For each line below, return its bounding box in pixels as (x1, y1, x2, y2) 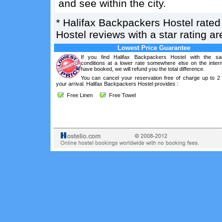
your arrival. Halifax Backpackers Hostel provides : (55, 81, 178, 87)
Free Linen (63, 92, 93, 98)
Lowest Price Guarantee (117, 44, 190, 52)
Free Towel (106, 92, 136, 98)
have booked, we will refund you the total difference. (80, 66, 205, 72)
